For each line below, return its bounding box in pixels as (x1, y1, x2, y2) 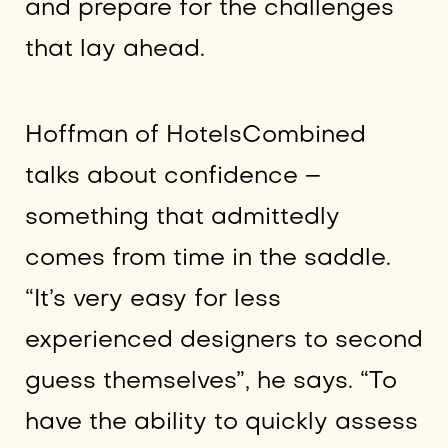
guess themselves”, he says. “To (24, 370, 397, 394)
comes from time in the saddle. (24, 247, 391, 271)
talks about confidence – (24, 165, 321, 189)
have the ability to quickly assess (24, 411, 418, 435)
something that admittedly (24, 206, 340, 230)
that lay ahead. (24, 37, 205, 61)
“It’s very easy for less (24, 288, 281, 312)
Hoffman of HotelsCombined (24, 124, 366, 148)
